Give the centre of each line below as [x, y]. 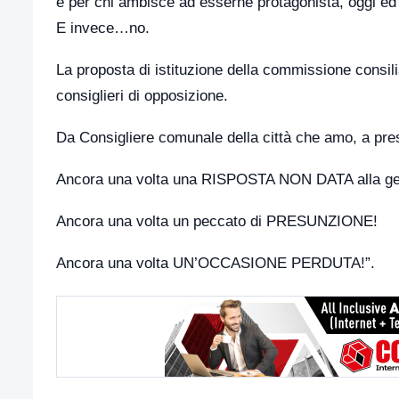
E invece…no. [103, 28]
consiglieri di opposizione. [142, 95]
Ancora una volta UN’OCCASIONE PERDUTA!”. [216, 263]
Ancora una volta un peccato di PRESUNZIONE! [217, 221]
